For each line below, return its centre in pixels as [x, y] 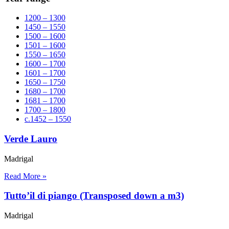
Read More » [25, 176]
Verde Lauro [31, 139]
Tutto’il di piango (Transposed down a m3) [94, 196]
